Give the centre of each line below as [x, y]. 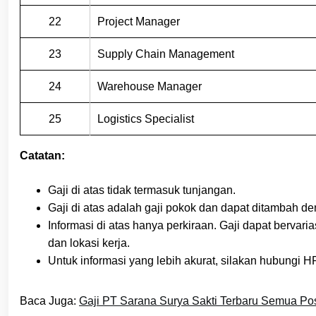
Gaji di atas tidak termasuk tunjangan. [142, 190]
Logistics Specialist [146, 119]
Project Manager [139, 21]
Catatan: [42, 155]
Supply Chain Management [166, 54]
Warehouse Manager [150, 86]
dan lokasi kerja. [89, 243]
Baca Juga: [49, 300]
